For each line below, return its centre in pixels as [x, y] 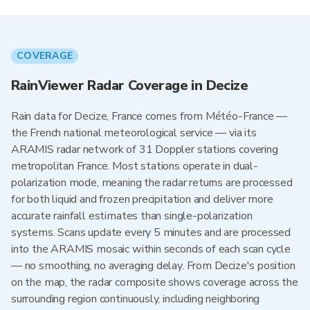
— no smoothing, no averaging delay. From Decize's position [153, 266]
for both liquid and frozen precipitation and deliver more [142, 199]
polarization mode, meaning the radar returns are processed [152, 183]
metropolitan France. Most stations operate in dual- [135, 166]
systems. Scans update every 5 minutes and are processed [151, 232]
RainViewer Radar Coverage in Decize [129, 85]
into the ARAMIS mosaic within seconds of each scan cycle [151, 249]
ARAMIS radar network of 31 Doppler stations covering [145, 149]
